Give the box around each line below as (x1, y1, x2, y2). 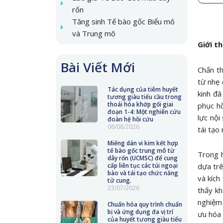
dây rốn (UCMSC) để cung (107, 154, 178, 162)
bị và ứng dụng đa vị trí (107, 208, 173, 216)
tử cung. (107, 176, 131, 185)
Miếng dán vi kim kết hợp (107, 139, 178, 147)
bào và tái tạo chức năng (107, 169, 178, 177)
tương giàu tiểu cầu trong (107, 93, 182, 101)
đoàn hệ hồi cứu (107, 115, 153, 123)
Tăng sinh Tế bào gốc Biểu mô (72, 16, 175, 26)
